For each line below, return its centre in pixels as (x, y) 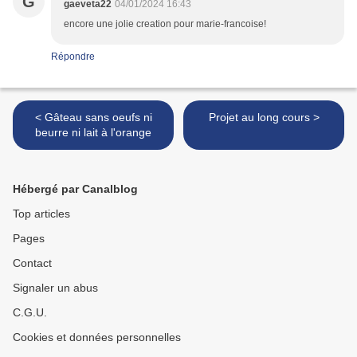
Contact (32, 263)
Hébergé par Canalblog (75, 189)
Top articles (41, 214)
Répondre (73, 57)
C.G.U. (30, 313)
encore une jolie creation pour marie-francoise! (165, 24)
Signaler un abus (55, 288)
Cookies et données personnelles (97, 337)
